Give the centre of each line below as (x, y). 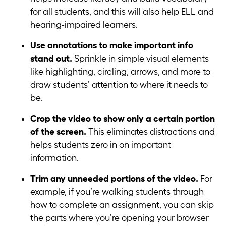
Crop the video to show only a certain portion (123, 119)
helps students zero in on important (101, 145)
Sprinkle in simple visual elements (142, 59)
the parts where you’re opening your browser (120, 218)
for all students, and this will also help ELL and (122, 12)
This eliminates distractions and (152, 132)
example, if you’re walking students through (117, 192)
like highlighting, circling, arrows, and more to (120, 72)
